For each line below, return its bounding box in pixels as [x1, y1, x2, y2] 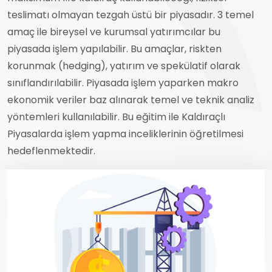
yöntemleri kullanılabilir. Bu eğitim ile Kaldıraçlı [7, 110, 225, 124]
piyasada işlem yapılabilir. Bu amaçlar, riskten [7, 42, 222, 56]
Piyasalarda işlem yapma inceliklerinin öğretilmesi [7, 127, 243, 141]
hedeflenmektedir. [7, 144, 95, 158]
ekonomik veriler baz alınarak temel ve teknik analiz [7, 93, 254, 107]
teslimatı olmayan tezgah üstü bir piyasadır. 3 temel [7, 8, 254, 22]
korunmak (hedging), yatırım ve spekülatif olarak [7, 59, 240, 73]
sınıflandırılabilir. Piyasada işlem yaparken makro [7, 76, 239, 90]
